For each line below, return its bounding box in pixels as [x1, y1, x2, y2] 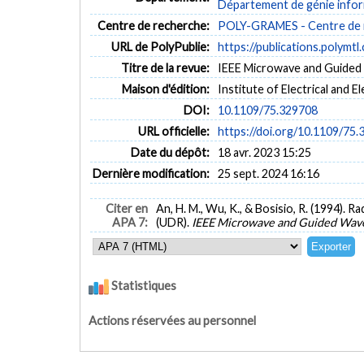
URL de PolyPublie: [111, 39, 210, 54]
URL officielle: [138, 123, 210, 138]
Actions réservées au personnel [89, 313, 256, 327]
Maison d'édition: [122, 81, 210, 96]
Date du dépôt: [131, 145, 210, 159]
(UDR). [155, 215, 192, 230]
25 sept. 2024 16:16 [217, 166, 319, 180]
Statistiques [109, 278, 176, 293]
